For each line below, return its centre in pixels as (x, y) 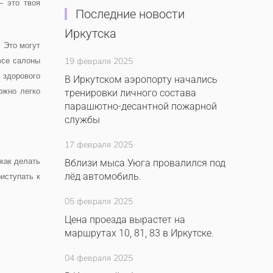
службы (82, 120)
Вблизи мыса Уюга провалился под (145, 163)
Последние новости (130, 14)
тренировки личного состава (130, 93)
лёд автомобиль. (103, 176)
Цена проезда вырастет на (125, 220)
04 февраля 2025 (99, 258)
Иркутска (90, 34)
